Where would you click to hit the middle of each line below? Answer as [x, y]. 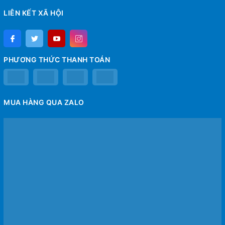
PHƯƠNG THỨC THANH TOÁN [57, 60]
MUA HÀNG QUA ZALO [44, 102]
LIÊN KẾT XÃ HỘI [34, 13]
